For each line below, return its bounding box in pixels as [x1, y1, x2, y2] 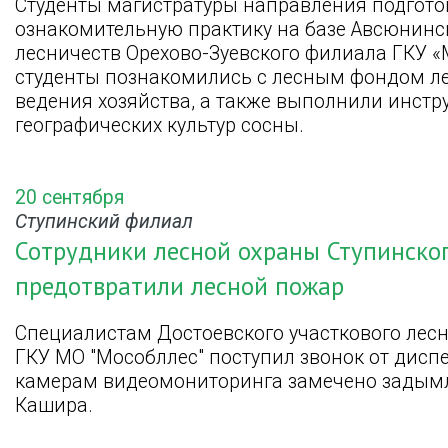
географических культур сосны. [15, 114, 304, 138]
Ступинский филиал [15, 209, 193, 233]
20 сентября [15, 185, 124, 209]
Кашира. [15, 393, 93, 417]
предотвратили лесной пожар [15, 269, 344, 302]
